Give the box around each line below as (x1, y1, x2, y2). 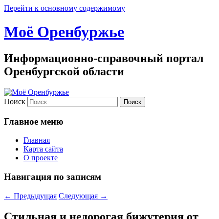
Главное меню (4, 116, 64, 127)
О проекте (23, 153, 58, 162)
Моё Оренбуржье (4, 23, 124, 41)
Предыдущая (12, 191, 57, 200)
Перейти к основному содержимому (4, 4, 125, 12)
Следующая (59, 191, 100, 200)
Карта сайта (23, 145, 63, 153)
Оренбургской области (4, 65, 124, 78)
